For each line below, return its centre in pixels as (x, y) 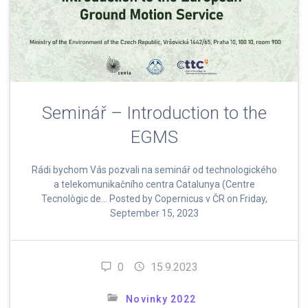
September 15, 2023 (154, 213)
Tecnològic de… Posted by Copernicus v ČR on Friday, (154, 199)
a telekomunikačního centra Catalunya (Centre (154, 185)
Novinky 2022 (161, 299)
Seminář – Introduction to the (154, 113)
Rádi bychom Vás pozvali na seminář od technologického (154, 170)
